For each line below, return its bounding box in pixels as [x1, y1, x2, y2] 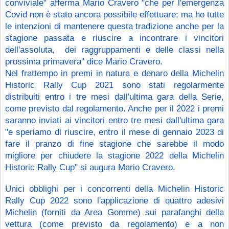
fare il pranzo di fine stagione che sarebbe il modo [5, 138, 224, 149]
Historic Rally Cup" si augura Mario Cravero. [5, 162, 175, 172]
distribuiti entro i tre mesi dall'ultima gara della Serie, [5, 91, 224, 102]
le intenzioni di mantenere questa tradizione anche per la [5, 20, 224, 31]
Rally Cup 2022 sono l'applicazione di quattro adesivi [5, 195, 224, 205]
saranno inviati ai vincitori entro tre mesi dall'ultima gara [5, 114, 224, 125]
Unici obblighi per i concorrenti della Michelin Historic [5, 183, 224, 194]
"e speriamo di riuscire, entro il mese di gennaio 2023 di [5, 126, 224, 137]
